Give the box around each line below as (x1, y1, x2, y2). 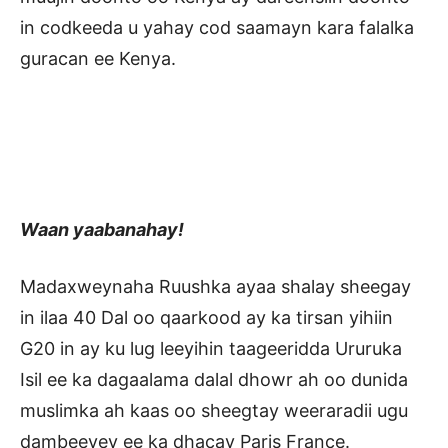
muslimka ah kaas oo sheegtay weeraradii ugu (20, 400, 408, 422)
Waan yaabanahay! (20, 219, 184, 241)
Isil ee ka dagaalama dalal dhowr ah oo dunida (20, 369, 408, 391)
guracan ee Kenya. (20, 48, 176, 70)
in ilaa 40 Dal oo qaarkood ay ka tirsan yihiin (20, 307, 393, 329)
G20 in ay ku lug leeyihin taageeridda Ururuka (20, 338, 402, 360)
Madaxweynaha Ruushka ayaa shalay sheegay (20, 276, 411, 298)
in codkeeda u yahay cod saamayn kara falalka (20, 17, 414, 39)
